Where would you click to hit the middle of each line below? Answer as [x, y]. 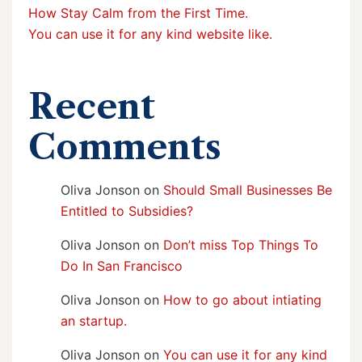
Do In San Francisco [122, 265]
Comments [125, 147]
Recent [92, 106]
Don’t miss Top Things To [241, 244]
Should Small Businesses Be [248, 189]
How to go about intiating [242, 299]
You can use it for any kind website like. [150, 34]
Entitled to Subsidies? [127, 210]
